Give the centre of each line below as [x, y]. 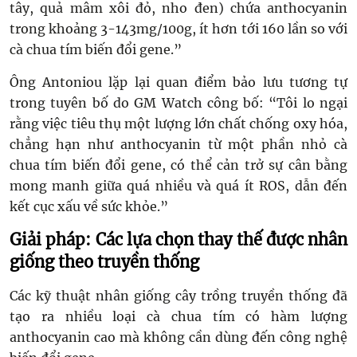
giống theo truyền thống [104, 262]
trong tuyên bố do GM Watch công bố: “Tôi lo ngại [178, 103]
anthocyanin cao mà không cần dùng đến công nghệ [178, 337]
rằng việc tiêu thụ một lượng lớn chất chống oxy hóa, [178, 124]
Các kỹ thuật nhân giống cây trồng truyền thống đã [178, 296]
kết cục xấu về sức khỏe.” [89, 206]
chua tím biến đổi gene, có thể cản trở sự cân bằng [178, 165]
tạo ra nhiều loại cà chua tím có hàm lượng [178, 316]
